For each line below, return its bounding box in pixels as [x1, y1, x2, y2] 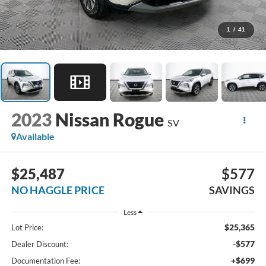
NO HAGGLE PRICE [11, 183, 104, 197]
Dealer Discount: [11, 239, 68, 249]
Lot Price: [11, 223, 43, 233]
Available [15, 131, 55, 142]
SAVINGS [209, 183, 255, 197]
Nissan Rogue [55, 109, 164, 131]
